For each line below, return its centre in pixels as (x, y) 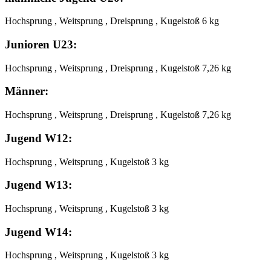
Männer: (27, 91)
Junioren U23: (41, 44)
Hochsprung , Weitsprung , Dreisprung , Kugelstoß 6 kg (112, 21)
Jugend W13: (38, 185)
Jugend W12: (38, 138)
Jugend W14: (38, 232)
